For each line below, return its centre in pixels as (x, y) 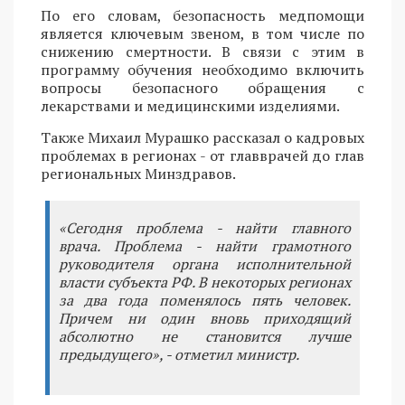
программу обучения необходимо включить (202, 70)
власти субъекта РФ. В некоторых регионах (205, 283)
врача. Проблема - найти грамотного (205, 246)
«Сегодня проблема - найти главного (205, 228)
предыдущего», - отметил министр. (179, 355)
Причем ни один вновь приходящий (205, 319)
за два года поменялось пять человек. (205, 301)
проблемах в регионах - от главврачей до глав (202, 156)
